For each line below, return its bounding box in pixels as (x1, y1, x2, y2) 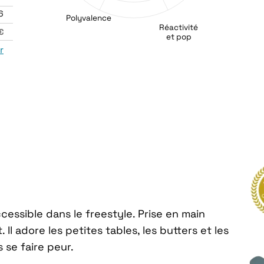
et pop (166, 32, 192, 42)
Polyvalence (66, 12, 112, 23)
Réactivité (159, 22, 199, 32)
